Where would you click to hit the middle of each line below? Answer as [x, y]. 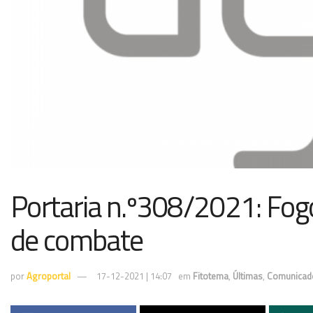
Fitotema [211, 276]
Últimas [248, 276]
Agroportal [49, 276]
